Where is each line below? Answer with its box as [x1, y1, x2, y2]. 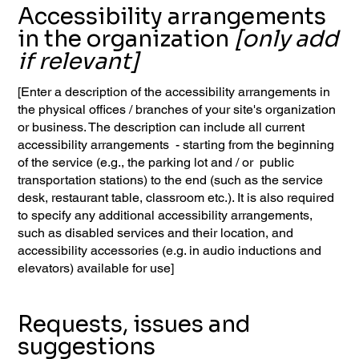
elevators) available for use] [18, 260, 175, 276]
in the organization [18, 25, 235, 54]
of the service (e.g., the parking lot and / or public [18, 154, 295, 170]
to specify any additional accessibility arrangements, [18, 207, 313, 223]
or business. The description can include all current [18, 119, 305, 135]
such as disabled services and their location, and [18, 224, 294, 240]
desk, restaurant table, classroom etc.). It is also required [18, 189, 335, 205]
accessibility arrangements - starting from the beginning [18, 136, 335, 152]
